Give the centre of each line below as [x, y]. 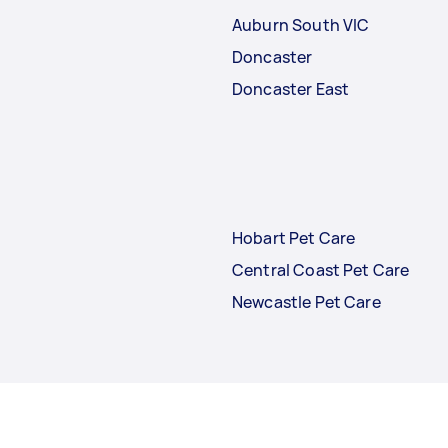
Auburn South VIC [301, 25]
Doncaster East [291, 89]
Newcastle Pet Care [306, 302]
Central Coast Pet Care [321, 270]
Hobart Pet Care [294, 238]
